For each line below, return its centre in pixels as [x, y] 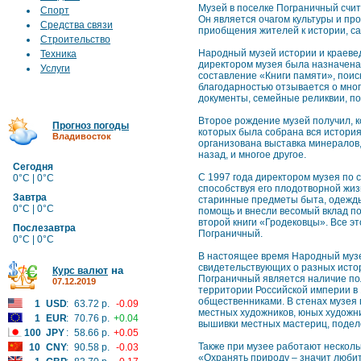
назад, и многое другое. [252, 155]
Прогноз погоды [91, 126]
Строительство [75, 39]
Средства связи [77, 25]
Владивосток [82, 136]
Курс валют [80, 271]
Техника [58, 54]
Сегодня [33, 167]
